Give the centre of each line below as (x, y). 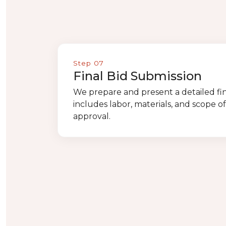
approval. (92, 116)
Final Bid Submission (137, 76)
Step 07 (89, 63)
